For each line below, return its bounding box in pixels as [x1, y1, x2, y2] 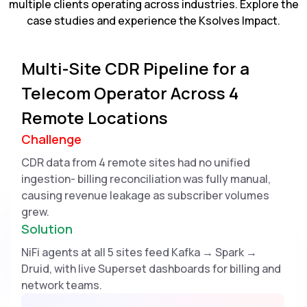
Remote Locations [21, 106, 168, 130]
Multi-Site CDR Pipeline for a [21, 57, 249, 80]
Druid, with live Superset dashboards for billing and [21, 261, 281, 277]
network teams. [21, 278, 102, 293]
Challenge [21, 131, 82, 148]
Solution [21, 221, 73, 238]
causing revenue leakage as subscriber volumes [21, 188, 269, 204]
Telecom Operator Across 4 [21, 82, 238, 105]
